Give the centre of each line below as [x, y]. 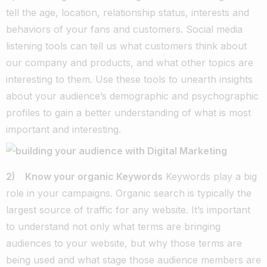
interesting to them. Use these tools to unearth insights [129, 79]
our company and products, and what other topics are [130, 62]
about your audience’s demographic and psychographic [132, 96]
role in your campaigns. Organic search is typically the [129, 193]
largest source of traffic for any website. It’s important [128, 209]
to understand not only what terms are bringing [113, 226]
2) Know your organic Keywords [84, 176]
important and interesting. [63, 129]
